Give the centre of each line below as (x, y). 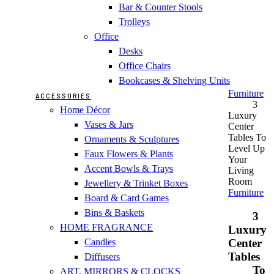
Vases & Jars (109, 124)
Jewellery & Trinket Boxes (136, 183)
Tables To (247, 137)
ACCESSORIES (63, 95)
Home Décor (85, 109)
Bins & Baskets (114, 212)
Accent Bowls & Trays (129, 168)
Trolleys (134, 21)
